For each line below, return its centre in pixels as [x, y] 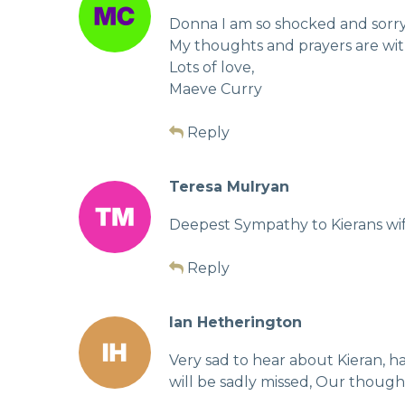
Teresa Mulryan [229, 186]
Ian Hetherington [235, 322]
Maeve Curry [216, 89]
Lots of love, [212, 67]
